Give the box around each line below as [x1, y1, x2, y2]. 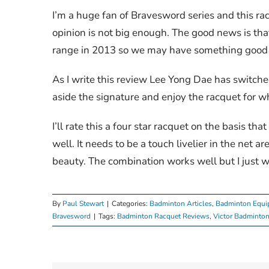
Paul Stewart [62, 198, 104, 208]
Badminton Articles [150, 198, 212, 208]
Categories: [112, 198, 150, 208]
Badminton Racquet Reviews [117, 211, 210, 221]
